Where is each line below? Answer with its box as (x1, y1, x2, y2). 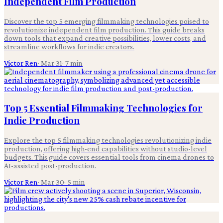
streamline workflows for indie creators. (4, 42, 134, 51)
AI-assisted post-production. (4, 161, 96, 170)
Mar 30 (41, 177, 64, 186)
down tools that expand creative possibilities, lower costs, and (4, 33, 206, 42)
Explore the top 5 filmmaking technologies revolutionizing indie (4, 135, 212, 144)
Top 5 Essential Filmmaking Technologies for (4, 102, 203, 114)
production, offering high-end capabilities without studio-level (4, 144, 207, 153)
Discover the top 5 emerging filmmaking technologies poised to (4, 16, 209, 25)
